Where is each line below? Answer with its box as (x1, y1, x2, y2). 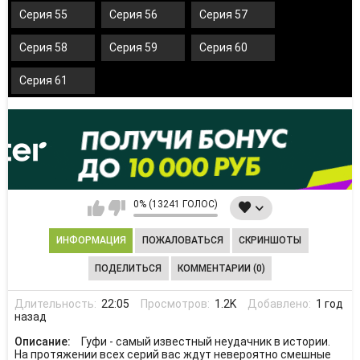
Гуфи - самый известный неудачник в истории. (80, 335, 330, 348)
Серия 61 (19, 74, 67, 88)
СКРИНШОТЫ (239, 235, 302, 247)
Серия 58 (19, 41, 67, 55)
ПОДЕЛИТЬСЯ (95, 262, 162, 274)
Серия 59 (109, 41, 157, 55)
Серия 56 (109, 8, 157, 22)
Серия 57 (199, 8, 247, 22)
